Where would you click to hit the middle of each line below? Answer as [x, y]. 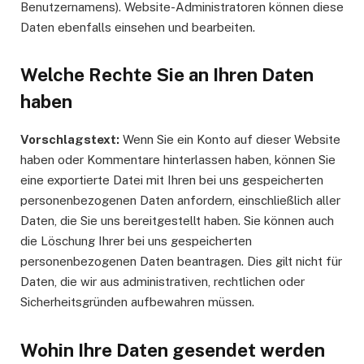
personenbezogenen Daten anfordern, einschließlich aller [180, 201]
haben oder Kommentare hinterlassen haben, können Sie [178, 160]
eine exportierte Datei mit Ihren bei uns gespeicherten [172, 180]
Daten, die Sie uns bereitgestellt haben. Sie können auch [177, 221]
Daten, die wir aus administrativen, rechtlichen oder [162, 282]
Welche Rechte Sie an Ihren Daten [167, 75]
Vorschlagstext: [70, 140]
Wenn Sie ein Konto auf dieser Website [230, 140]
